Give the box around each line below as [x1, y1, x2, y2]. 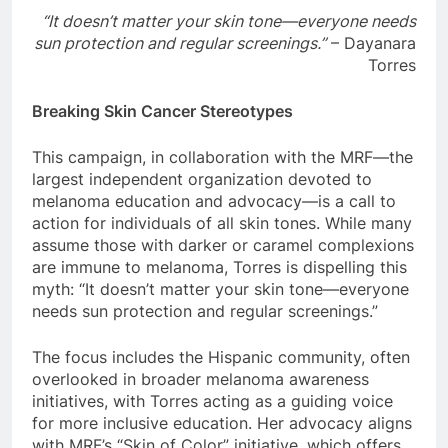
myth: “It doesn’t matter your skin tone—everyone [32, 278, 409, 299]
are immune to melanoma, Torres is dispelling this [32, 256, 407, 277]
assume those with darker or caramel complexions [32, 234, 414, 255]
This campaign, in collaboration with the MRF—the [32, 146, 413, 167]
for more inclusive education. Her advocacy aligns [32, 412, 412, 433]
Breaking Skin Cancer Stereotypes [32, 100, 293, 121]
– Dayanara [326, 32, 416, 53]
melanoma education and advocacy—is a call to [32, 190, 396, 211]
